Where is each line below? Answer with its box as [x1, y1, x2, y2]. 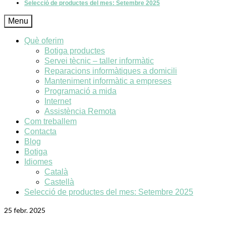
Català [44, 167, 68, 176]
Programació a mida [44, 87, 117, 95]
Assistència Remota [44, 107, 116, 116]
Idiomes [24, 157, 52, 166]
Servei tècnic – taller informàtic [44, 56, 154, 65]
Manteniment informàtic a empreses [44, 77, 172, 85]
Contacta [24, 127, 56, 136]
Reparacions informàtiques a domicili [44, 67, 177, 75]
